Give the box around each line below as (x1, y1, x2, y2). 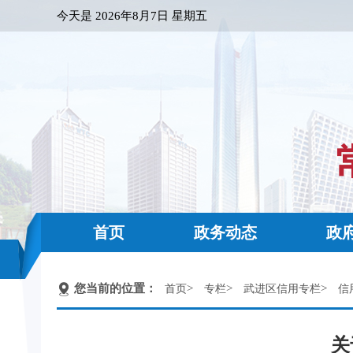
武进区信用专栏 (243, 283, 321, 295)
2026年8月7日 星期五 (95, 9, 207, 22)
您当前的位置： (74, 282, 157, 295)
